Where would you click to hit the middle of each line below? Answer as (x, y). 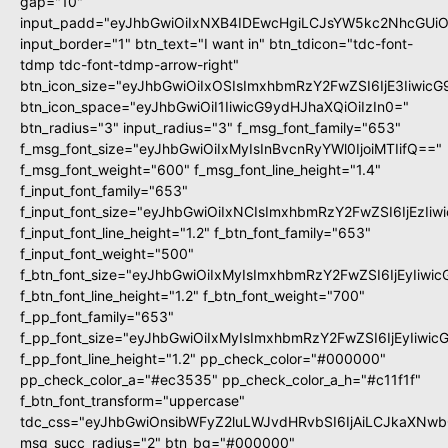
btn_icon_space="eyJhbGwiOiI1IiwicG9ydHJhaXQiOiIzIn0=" (214, 107)
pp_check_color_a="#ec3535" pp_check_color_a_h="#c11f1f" (220, 380)
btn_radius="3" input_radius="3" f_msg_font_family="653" (210, 128)
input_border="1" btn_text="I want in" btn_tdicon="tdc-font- (216, 44)
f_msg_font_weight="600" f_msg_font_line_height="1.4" (200, 170)
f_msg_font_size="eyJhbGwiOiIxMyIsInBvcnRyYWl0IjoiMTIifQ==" (231, 149)
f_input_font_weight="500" (107, 254)
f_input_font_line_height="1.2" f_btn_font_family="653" (195, 233)
